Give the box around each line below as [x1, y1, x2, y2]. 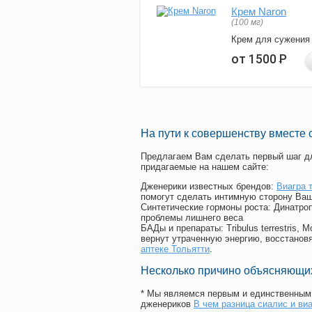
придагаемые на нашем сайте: [141, 162, 269, 173]
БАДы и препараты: [141, 223, 226, 234]
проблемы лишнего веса [141, 212, 243, 224]
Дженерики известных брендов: [141, 181, 276, 192]
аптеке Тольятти [141, 244, 210, 255]
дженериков [141, 299, 194, 310]
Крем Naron [231, 6, 286, 18]
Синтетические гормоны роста [141, 202, 268, 213]
